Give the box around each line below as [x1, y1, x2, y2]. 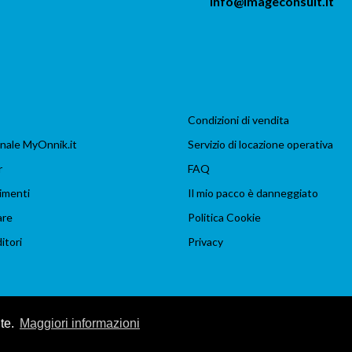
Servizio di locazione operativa [187, 137, 333, 151]
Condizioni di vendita [187, 113, 289, 126]
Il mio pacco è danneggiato [187, 186, 318, 200]
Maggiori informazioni [19, 317, 140, 331]
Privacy [187, 235, 223, 248]
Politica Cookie [187, 211, 261, 224]
